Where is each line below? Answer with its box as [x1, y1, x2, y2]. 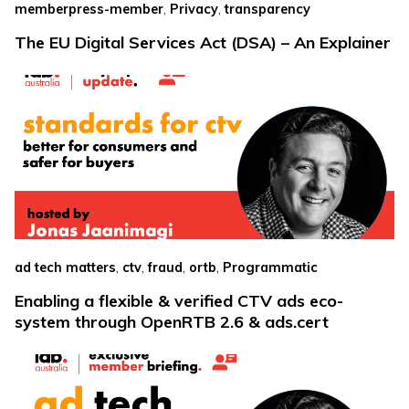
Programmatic [223, 259, 318, 277]
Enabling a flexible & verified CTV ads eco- [15, 290, 343, 312]
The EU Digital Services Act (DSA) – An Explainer [15, 32, 391, 54]
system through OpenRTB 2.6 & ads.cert [15, 311, 329, 333]
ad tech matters [15, 259, 116, 277]
